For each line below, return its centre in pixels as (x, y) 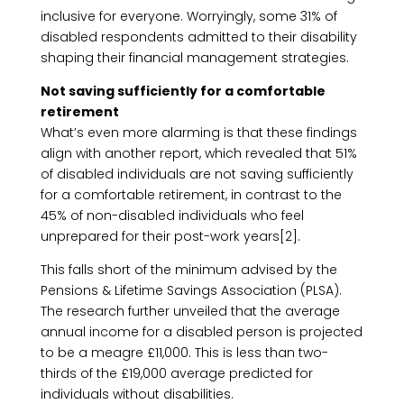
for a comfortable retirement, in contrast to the (191, 195)
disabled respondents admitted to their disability (198, 37)
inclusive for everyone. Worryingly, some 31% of (188, 16)
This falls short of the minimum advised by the (188, 270)
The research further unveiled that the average (190, 311)
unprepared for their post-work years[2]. (170, 236)
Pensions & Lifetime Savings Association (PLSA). (191, 290)
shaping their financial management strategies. (194, 58)
